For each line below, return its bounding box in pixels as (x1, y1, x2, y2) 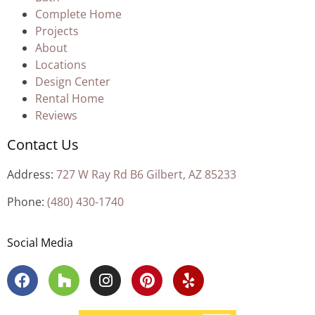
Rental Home (35, 91, 104, 107)
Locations (35, 57, 86, 73)
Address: (7, 167, 56, 183)
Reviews (35, 108, 77, 124)
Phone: (7, 193, 47, 210)
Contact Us (7, 135, 79, 155)
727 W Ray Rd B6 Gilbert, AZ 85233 (56, 167, 236, 183)
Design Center (35, 74, 110, 90)
